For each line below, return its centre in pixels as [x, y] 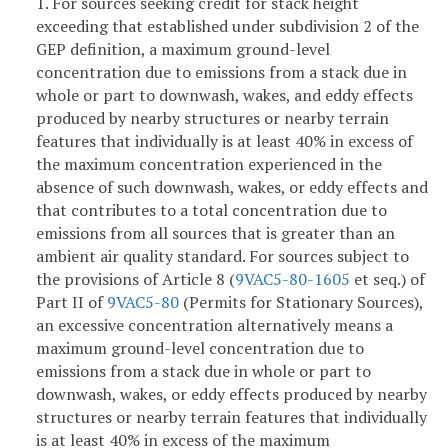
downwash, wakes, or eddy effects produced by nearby [231, 393]
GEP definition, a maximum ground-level [183, 48]
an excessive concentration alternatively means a [214, 324]
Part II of [71, 301]
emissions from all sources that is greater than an [215, 232]
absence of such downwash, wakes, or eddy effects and [232, 186]
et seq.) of [387, 278]
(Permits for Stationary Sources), [301, 301]
